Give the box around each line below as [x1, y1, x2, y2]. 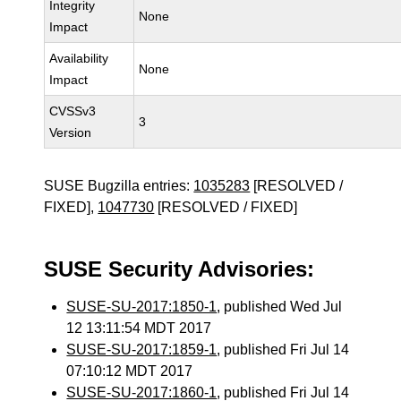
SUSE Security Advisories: [44, 257, 315, 281]
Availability [49, 51, 109, 65]
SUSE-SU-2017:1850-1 [66, 299, 218, 314]
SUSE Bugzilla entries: [44, 178, 194, 193]
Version [49, 125, 92, 140]
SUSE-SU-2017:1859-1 [66, 342, 218, 357]
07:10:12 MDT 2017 [66, 363, 193, 379]
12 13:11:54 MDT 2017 [66, 320, 212, 336]
